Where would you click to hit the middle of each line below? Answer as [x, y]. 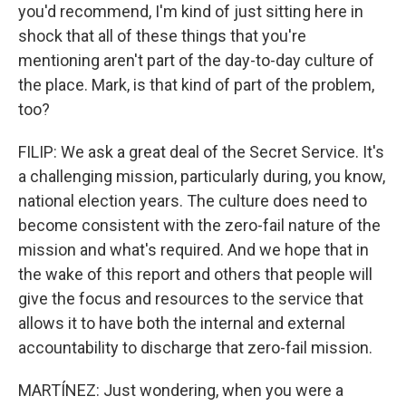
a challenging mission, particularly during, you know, [202, 176]
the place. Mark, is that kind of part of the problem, [196, 85]
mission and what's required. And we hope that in [193, 250]
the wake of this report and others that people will [195, 274]
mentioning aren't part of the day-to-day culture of [196, 60]
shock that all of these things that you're [162, 36]
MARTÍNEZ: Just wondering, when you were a [181, 390]
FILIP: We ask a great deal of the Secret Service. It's [201, 152]
